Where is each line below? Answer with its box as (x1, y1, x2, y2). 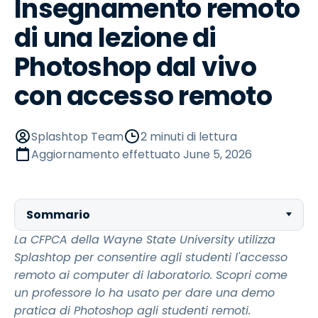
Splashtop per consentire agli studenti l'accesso (14, 249, 287, 265)
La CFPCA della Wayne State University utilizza (14, 231, 275, 248)
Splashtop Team (31, 128, 124, 145)
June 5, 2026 (183, 146, 252, 163)
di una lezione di (14, 20, 216, 56)
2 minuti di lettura (141, 128, 237, 145)
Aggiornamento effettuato (31, 146, 183, 163)
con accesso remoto (14, 78, 273, 114)
